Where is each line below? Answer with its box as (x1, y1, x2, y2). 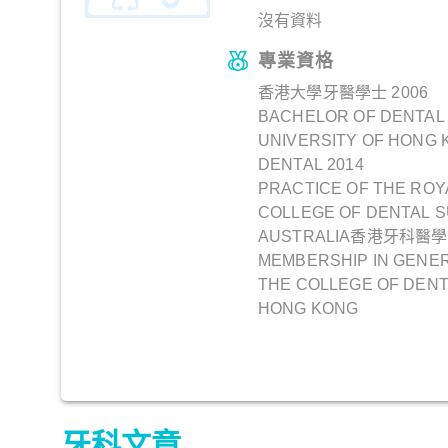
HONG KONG (258, 300, 359, 318)
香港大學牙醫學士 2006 (258, 84, 428, 102)
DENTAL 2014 (258, 156, 364, 174)
